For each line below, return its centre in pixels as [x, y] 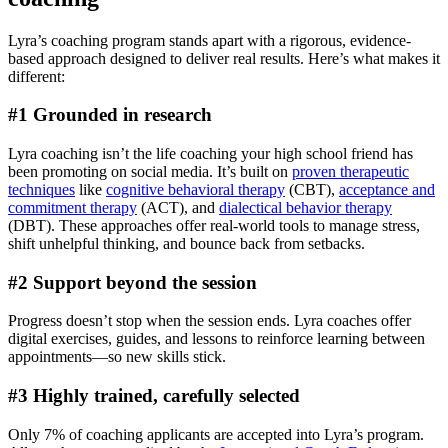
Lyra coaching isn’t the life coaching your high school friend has [210, 153]
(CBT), [312, 189]
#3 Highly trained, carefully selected [154, 396]
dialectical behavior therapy [305, 207]
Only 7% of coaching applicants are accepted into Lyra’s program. [216, 434]
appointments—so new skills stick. [117, 357]
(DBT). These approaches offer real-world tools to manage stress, [214, 225]
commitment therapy [72, 207]
